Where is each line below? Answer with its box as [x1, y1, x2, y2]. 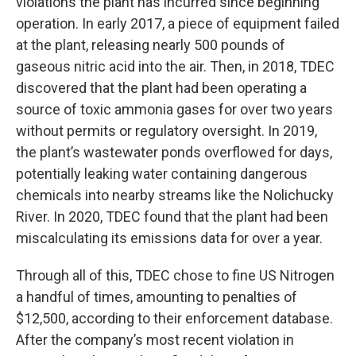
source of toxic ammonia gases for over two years [16, 101, 333, 118]
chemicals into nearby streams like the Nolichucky [16, 187, 334, 203]
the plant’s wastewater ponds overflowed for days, [16, 144, 332, 161]
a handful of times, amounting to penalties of [16, 288, 297, 305]
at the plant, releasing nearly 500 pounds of [16, 37, 285, 53]
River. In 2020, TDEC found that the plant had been [16, 208, 328, 225]
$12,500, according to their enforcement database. [16, 310, 333, 327]
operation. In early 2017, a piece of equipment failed [16, 15, 339, 32]
